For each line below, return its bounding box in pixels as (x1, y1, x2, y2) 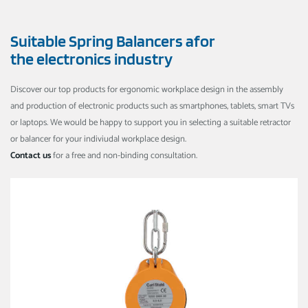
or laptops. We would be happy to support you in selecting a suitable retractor (10, 115, 291, 130)
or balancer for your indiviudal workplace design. (10, 131, 186, 146)
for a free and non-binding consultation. (51, 148, 197, 163)
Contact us (10, 148, 51, 163)
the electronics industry (10, 48, 173, 69)
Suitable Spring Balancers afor (10, 30, 215, 51)
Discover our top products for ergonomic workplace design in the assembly (10, 82, 283, 97)
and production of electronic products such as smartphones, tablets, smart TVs (10, 98, 294, 113)
